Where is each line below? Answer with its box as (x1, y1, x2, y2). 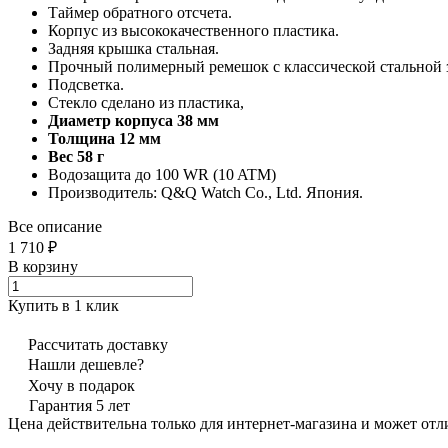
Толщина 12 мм (48, 129, 161, 147)
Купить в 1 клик (8, 296, 119, 314)
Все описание (8, 217, 102, 235)
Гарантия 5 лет (29, 396, 130, 414)
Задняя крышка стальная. (48, 39, 219, 57)
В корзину (8, 257, 78, 275)
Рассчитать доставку (28, 335, 168, 353)
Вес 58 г (48, 147, 104, 165)
